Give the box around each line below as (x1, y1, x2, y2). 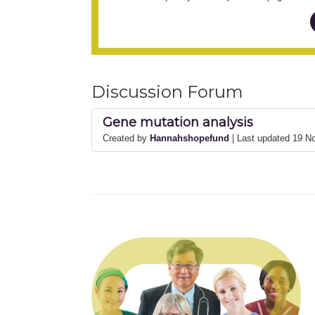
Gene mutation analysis (103, 114, 253, 130)
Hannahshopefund (150, 132, 229, 143)
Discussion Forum (91, 81, 243, 102)
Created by (103, 132, 150, 143)
